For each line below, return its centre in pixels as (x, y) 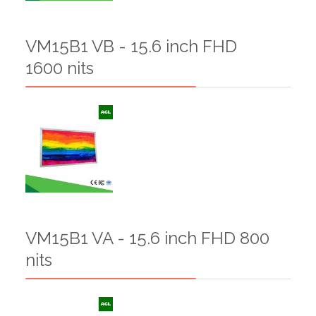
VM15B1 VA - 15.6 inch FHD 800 (147, 238)
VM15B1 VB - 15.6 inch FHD (131, 46)
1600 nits (60, 68)
